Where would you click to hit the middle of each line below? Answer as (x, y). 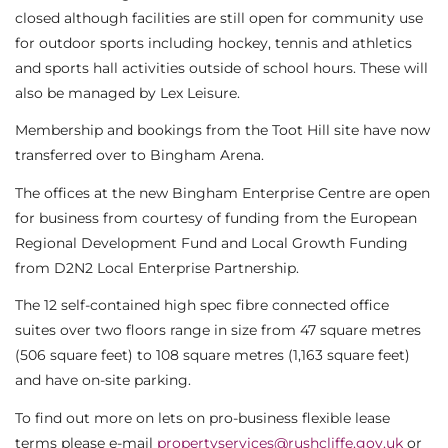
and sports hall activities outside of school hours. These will (221, 67)
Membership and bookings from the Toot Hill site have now (222, 130)
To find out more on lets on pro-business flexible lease (202, 417)
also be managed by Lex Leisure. (127, 92)
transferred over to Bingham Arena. (139, 155)
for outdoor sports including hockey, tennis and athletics (213, 42)
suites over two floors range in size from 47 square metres (218, 330)
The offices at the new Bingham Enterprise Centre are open (222, 192)
